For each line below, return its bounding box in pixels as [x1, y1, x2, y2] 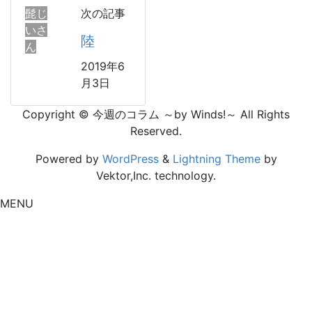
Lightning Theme [172, 152, 260, 166]
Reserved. [130, 124, 182, 138]
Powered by [35, 152, 102, 166]
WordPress [102, 152, 159, 166]
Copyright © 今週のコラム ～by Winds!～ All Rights [22, 107, 290, 121]
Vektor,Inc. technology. [96, 169, 216, 182]
